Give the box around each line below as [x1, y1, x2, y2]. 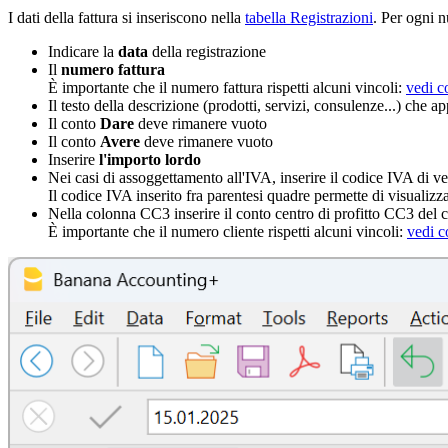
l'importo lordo [95, 150, 201, 168]
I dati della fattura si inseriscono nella [8, 8, 245, 26]
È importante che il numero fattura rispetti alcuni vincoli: [48, 78, 406, 96]
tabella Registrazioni [245, 8, 373, 26]
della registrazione [152, 42, 266, 60]
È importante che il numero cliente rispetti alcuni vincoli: [48, 222, 407, 240]
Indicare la [48, 42, 118, 60]
